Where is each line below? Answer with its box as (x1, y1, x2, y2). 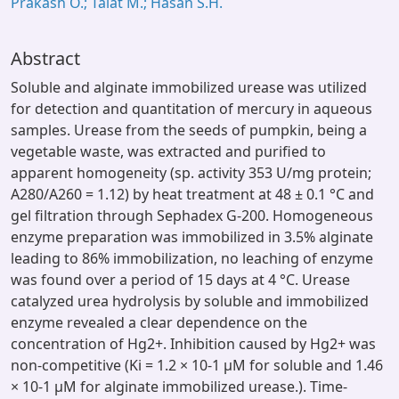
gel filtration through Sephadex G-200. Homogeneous (11, 206, 373, 225)
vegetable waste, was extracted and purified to (11, 142, 326, 161)
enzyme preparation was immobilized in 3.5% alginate (11, 227, 373, 247)
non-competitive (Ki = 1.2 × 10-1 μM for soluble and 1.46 (11, 355, 383, 375)
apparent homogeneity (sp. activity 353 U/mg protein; (11, 163, 371, 183)
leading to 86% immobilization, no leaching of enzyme (11, 248, 373, 268)
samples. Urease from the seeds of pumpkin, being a (11, 120, 367, 140)
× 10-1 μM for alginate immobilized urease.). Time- (11, 377, 347, 396)
